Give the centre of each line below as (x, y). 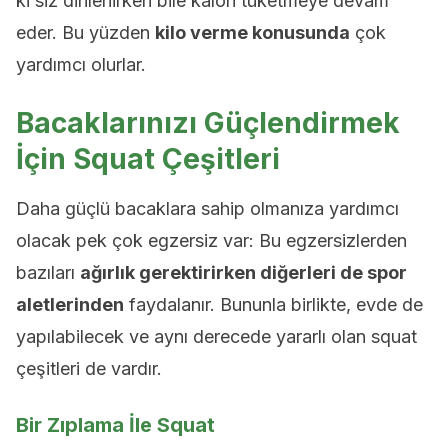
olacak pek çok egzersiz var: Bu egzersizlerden (211, 240)
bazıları (48, 272)
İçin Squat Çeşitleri (148, 159)
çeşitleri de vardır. (89, 368)
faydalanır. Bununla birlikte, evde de (273, 304)
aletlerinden (70, 304)
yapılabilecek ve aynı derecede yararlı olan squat (216, 336)
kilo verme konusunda (252, 32)
